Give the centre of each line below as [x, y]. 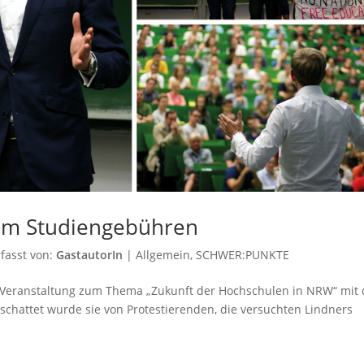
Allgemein [163, 254]
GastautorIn [90, 254]
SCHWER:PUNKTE [243, 254]
